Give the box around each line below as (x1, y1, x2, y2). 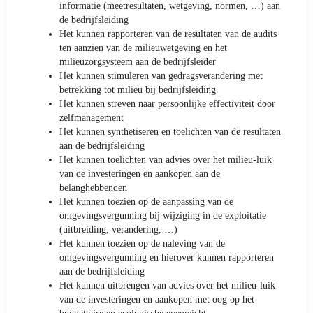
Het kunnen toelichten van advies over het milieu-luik (59, 154, 272, 165)
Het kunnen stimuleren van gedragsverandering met (59, 70, 263, 81)
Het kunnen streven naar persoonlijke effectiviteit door (59, 98, 275, 109)
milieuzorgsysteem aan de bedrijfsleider (59, 56, 216, 67)
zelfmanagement (59, 112, 124, 123)
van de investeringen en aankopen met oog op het (59, 293, 254, 305)
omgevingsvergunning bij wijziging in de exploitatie (59, 210, 266, 221)
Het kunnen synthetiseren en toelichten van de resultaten (59, 126, 281, 137)
